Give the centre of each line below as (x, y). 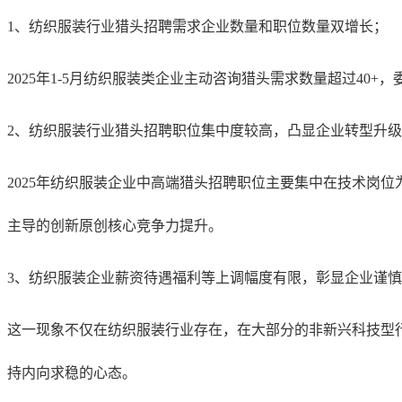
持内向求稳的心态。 (72, 372)
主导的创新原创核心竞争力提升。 (115, 225)
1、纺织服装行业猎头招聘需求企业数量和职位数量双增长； (197, 26)
